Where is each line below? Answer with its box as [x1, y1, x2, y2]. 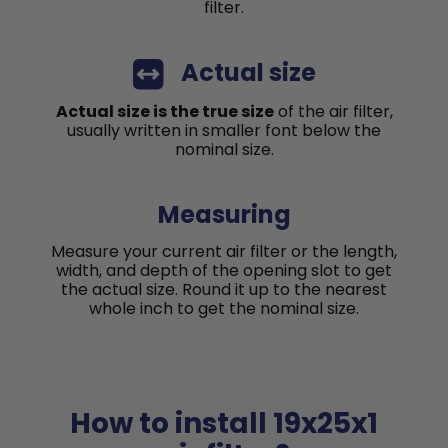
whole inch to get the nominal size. [89, 296, 359, 320]
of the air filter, [273, 99, 393, 123]
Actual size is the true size [55, 99, 274, 123]
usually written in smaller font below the [67, 118, 381, 142]
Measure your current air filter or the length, [51, 239, 397, 263]
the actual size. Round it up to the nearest [61, 277, 387, 301]
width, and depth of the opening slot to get [56, 258, 392, 282]
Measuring [157, 197, 291, 231]
